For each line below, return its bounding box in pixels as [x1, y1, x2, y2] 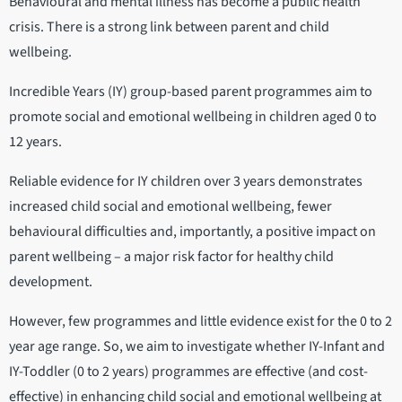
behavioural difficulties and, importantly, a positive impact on [9, 221, 376, 241]
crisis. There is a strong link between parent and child [9, 16, 329, 37]
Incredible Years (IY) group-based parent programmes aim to [9, 81, 372, 101]
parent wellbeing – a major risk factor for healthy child [9, 246, 334, 267]
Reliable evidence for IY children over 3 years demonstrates [9, 170, 363, 191]
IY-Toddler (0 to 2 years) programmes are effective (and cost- [9, 361, 368, 381]
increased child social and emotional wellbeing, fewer [9, 196, 332, 216]
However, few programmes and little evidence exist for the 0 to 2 [9, 310, 392, 331]
